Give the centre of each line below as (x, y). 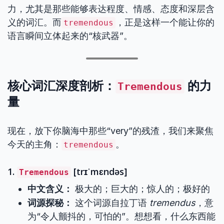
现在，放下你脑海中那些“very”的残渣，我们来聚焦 (110, 131)
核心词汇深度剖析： (61, 85)
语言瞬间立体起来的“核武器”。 (70, 36)
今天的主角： (34, 144)
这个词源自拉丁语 (111, 203)
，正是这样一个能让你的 (165, 22)
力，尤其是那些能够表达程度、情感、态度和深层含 (111, 9)
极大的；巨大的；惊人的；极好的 (141, 189)
